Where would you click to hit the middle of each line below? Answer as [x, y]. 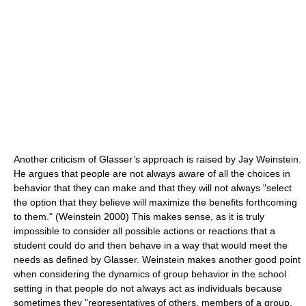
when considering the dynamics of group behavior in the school [150, 274]
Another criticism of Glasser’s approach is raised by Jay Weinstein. [157, 159]
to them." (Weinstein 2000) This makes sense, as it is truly [139, 216]
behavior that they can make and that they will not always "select [153, 187]
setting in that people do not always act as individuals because [148, 288]
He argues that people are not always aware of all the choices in [152, 173]
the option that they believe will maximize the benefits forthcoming [155, 202]
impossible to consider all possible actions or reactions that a [144, 231]
